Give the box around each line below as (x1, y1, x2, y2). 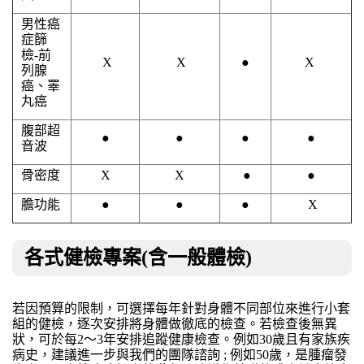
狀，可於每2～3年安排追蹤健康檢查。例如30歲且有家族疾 (12, 332, 350, 347)
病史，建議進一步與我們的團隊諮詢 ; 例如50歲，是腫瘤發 (12, 348, 347, 362)
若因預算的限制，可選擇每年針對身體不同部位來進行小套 (12, 301, 350, 316)
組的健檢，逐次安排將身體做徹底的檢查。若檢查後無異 (12, 317, 337, 331)
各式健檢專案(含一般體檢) (24, 247, 252, 269)
